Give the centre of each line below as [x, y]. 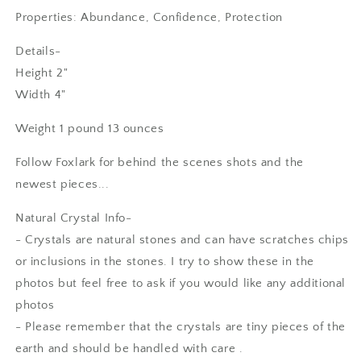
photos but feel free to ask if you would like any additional [181, 283]
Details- [38, 51]
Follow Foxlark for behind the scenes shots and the [160, 162]
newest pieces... [62, 184]
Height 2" [42, 73]
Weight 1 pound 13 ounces [90, 129]
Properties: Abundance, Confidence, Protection [151, 17]
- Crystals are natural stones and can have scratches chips [182, 240]
